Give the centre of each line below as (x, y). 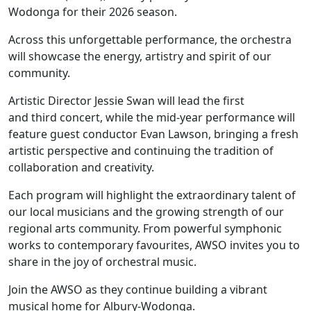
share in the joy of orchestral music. (107, 262)
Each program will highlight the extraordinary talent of (152, 195)
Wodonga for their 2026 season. (94, 12)
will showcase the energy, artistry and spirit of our (140, 57)
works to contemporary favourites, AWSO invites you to (154, 245)
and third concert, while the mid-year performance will (152, 118)
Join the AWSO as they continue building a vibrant (138, 290)
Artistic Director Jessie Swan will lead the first (126, 101)
